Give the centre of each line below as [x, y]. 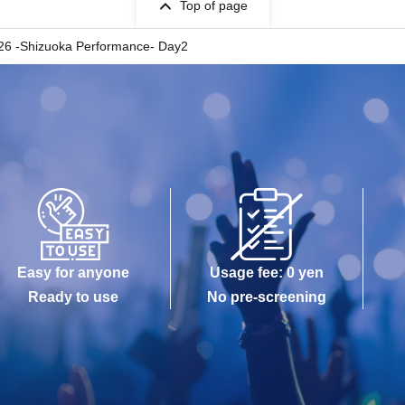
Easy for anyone [74, 273]
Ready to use [74, 297]
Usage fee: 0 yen [267, 273]
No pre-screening [267, 297]
